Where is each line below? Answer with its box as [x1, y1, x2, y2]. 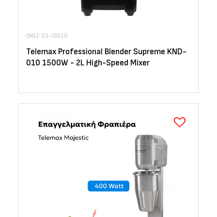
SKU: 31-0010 [26, 31, 68, 40]
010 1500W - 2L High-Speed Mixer [26, 58, 150, 68]
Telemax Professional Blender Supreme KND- [26, 47, 186, 57]
